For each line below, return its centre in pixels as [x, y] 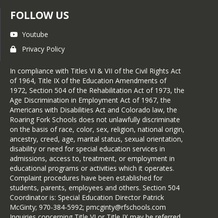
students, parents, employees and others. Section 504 [95, 188]
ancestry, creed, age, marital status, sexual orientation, [96, 139]
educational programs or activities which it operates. [92, 168]
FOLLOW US [40, 15]
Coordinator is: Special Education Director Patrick [87, 197]
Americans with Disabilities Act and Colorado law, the [93, 110]
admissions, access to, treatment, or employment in [92, 158]
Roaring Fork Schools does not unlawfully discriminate [95, 119]
